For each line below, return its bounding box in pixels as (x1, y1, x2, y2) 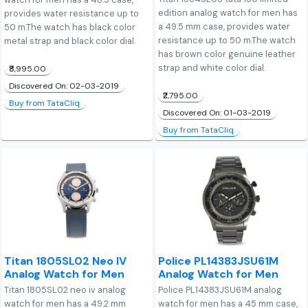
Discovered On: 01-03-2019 (163, 107, 272, 119)
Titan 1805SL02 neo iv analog (4, 284, 126, 296)
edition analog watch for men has (158, 7, 298, 19)
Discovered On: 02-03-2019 (9, 80, 120, 92)
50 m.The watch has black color (4, 21, 136, 34)
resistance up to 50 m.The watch (158, 34, 296, 47)
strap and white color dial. (158, 62, 266, 74)
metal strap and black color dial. (4, 35, 136, 47)
